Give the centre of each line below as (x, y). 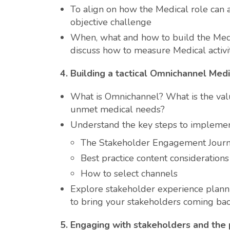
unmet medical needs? (118, 109)
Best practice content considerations (155, 158)
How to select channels (129, 174)
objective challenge (111, 22)
